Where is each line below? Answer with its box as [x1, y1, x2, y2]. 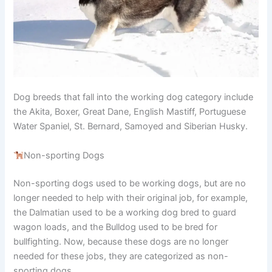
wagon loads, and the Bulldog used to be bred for [13, 221, 218, 233]
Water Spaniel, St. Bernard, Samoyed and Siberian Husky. [13, 121, 248, 132]
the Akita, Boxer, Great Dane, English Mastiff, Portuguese [13, 106, 246, 118]
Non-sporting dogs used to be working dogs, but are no [13, 177, 246, 189]
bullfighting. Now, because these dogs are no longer [13, 236, 229, 247]
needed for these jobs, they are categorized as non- [13, 250, 229, 262]
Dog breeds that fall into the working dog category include [13, 92, 254, 103]
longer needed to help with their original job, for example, [13, 192, 248, 203]
